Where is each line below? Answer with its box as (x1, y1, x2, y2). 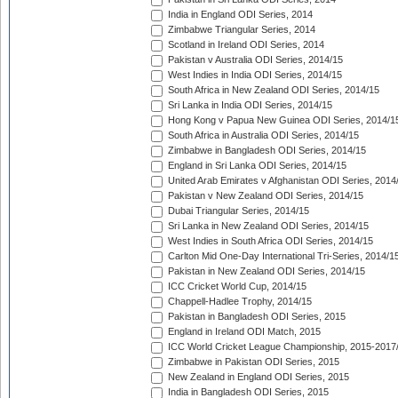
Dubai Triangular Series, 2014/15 (165, 205, 309, 217)
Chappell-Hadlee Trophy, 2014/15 (165, 296, 312, 307)
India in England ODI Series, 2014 (165, 9, 313, 20)
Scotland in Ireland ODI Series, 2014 (165, 39, 324, 51)
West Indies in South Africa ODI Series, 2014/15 (165, 235, 373, 247)
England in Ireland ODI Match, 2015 (165, 326, 321, 338)
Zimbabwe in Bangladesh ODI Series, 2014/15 (165, 145, 366, 156)
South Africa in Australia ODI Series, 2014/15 (165, 130, 359, 141)
